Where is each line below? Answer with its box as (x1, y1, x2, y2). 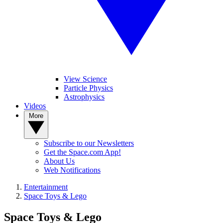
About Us (44, 157, 75, 165)
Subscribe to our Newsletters (44, 139, 134, 147)
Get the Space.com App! (44, 148, 121, 156)
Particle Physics (64, 84, 113, 92)
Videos (24, 102, 46, 110)
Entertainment (24, 183, 68, 191)
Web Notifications (44, 166, 101, 174)
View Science (64, 75, 107, 83)
